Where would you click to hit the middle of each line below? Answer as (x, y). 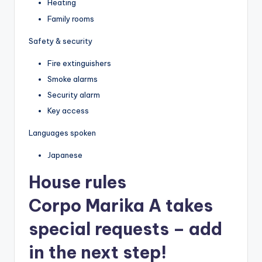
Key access (68, 110)
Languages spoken (62, 132)
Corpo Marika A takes (121, 205)
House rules (77, 182)
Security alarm (74, 94)
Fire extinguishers (79, 63)
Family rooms (71, 18)
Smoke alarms (73, 79)
